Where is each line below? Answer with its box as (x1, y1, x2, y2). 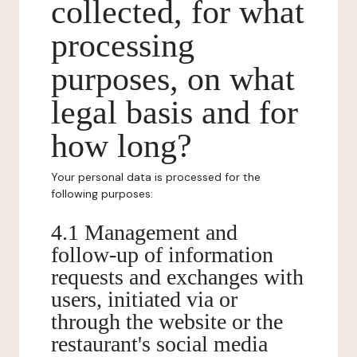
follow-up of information (51, 242, 273, 267)
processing (51, 27, 194, 64)
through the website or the (51, 309, 283, 334)
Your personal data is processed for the (51, 170, 261, 184)
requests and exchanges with (51, 265, 304, 289)
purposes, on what (51, 61, 295, 97)
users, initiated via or (51, 287, 237, 312)
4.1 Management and (51, 220, 237, 245)
